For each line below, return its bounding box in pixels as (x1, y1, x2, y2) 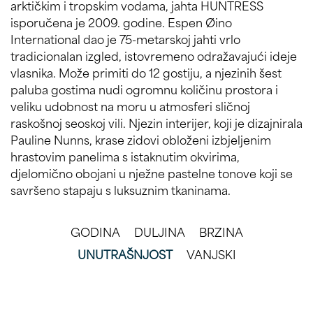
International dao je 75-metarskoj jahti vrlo (10, 29, 240, 48)
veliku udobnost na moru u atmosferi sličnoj (10, 96, 250, 115)
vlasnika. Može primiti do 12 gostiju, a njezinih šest (10, 62, 282, 81)
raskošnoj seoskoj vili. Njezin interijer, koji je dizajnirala (10, 112, 303, 131)
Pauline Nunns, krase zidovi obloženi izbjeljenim (10, 129, 271, 148)
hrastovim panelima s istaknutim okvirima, (10, 146, 240, 165)
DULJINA (133, 221, 185, 240)
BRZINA (198, 221, 243, 240)
